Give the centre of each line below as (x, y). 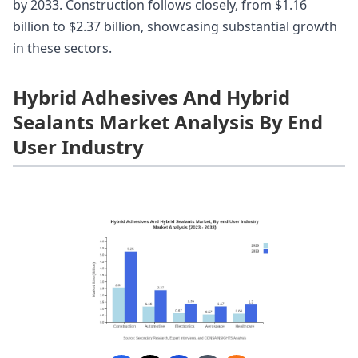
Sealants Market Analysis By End (168, 121)
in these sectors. (62, 48)
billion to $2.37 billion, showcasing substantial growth (175, 26)
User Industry (78, 146)
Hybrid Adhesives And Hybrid (151, 97)
